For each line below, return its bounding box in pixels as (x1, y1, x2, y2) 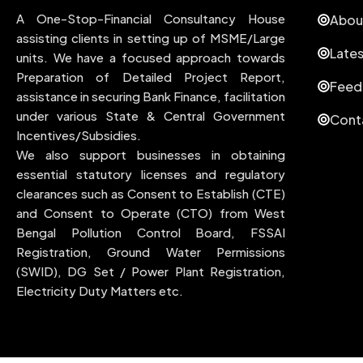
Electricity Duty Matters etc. (16, 282, 183, 298)
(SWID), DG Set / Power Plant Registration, (16, 263, 285, 279)
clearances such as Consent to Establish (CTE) (16, 185, 285, 201)
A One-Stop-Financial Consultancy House (16, 10, 285, 26)
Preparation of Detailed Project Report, (16, 68, 285, 84)
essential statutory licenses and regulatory (16, 165, 285, 181)
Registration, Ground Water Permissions (16, 243, 285, 259)
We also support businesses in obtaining (16, 146, 285, 162)
